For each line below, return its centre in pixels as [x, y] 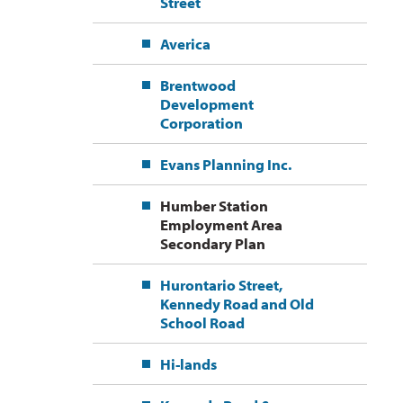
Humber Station [214, 206]
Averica [185, 44]
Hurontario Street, [221, 285]
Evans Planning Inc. [225, 165]
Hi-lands [188, 364]
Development [206, 104]
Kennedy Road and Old [237, 304]
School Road [202, 323]
